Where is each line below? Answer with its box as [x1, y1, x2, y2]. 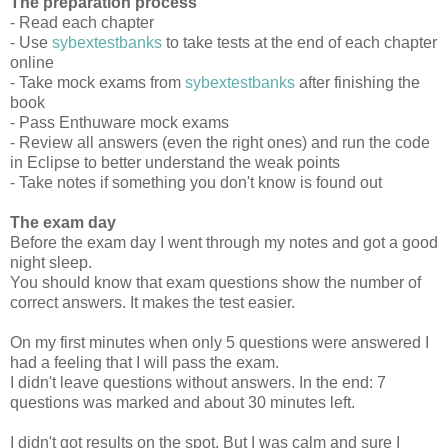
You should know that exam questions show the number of [10, 273, 421, 291]
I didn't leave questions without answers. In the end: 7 [10, 373, 386, 391]
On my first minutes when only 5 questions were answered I [10, 333, 429, 351]
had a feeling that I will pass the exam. [10, 353, 279, 371]
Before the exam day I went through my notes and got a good [10, 233, 438, 251]
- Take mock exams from [10, 73, 185, 91]
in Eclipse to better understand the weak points [10, 153, 340, 171]
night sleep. [10, 253, 92, 271]
